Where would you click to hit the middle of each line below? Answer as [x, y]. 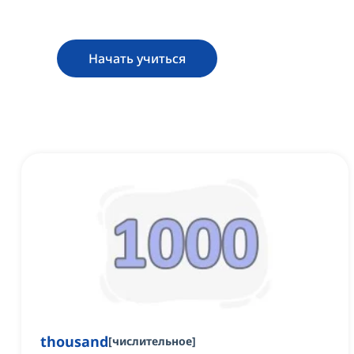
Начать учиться [137, 59]
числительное [152, 341]
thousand [74, 342]
